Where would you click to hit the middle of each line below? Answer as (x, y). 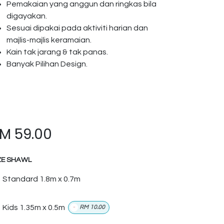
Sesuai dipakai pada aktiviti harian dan (77, 28)
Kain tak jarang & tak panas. (57, 52)
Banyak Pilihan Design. (47, 64)
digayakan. (27, 16)
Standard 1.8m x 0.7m (41, 179)
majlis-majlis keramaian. (49, 40)
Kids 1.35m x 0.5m (34, 208)
